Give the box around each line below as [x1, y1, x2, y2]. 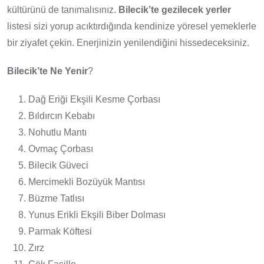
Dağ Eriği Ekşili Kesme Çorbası [28, 94, 160, 105]
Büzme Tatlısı [28, 193, 84, 204]
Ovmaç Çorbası [28, 144, 93, 154]
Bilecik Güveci [28, 160, 88, 171]
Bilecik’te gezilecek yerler [118, 5, 231, 15]
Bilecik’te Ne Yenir [7, 66, 88, 77]
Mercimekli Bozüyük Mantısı [28, 177, 145, 187]
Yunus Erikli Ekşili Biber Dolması [28, 210, 166, 220]
